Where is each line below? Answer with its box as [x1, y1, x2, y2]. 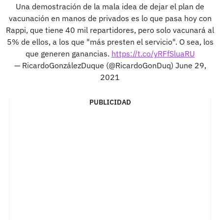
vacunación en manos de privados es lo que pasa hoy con [8, 13, 212, 23]
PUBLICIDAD [89, 97, 131, 107]
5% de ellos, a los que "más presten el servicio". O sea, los [6, 36, 214, 47]
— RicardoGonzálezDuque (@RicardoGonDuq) [14, 60, 175, 70]
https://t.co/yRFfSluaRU [111, 48, 195, 58]
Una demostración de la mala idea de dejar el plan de [16, 1, 204, 11]
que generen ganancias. [25, 48, 111, 58]
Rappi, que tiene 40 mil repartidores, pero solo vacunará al [6, 25, 214, 35]
